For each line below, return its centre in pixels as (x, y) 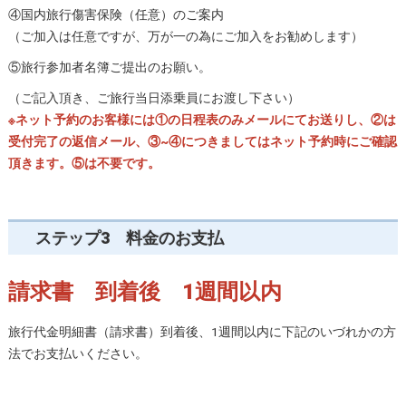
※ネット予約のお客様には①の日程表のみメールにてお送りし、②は (202, 119)
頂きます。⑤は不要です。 (84, 163)
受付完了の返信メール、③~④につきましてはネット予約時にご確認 (202, 141)
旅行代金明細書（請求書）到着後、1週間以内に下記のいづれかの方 (202, 331)
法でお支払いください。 (77, 353)
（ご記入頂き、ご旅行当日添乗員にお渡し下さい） (154, 97)
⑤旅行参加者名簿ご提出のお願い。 (109, 67)
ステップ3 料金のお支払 (129, 238)
